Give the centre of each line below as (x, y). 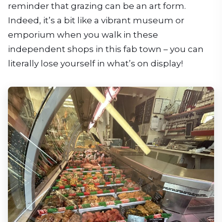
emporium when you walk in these (83, 34)
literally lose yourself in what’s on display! (95, 63)
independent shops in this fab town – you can (106, 49)
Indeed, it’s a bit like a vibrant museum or (96, 20)
